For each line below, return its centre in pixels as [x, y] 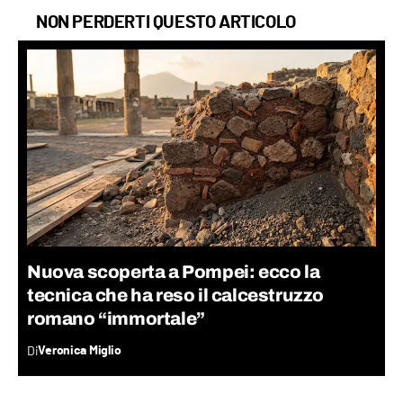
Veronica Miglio [80, 350]
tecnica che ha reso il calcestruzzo [176, 295]
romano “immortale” [116, 318]
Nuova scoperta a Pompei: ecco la [174, 271]
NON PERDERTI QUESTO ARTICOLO [166, 23]
